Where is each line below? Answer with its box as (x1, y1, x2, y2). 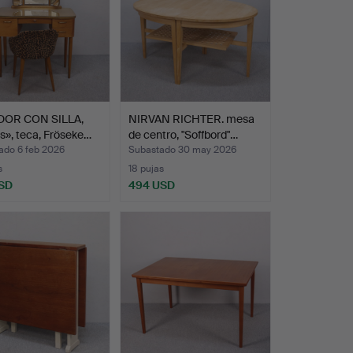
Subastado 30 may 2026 (128, 143, 236, 157)
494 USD (128, 178, 175, 193)
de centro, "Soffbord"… (128, 128, 238, 143)
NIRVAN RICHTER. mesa (128, 112, 255, 127)
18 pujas (128, 162, 164, 176)
